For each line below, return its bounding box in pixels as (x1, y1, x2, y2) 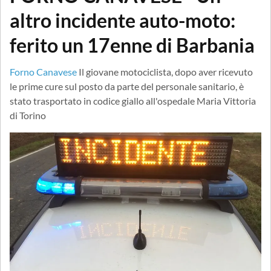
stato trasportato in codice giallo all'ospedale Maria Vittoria (10, 94, 256, 106)
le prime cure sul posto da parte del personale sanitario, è (10, 80, 244, 92)
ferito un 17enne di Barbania (10, 33, 255, 57)
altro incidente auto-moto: (10, 8, 235, 32)
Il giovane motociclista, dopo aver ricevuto (79, 65, 253, 77)
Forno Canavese (10, 65, 77, 77)
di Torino (10, 109, 46, 121)
